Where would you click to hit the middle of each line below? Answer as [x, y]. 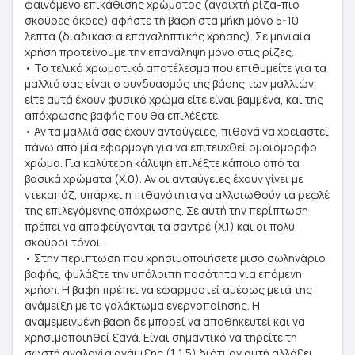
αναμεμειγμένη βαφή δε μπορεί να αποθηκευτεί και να [165, 321]
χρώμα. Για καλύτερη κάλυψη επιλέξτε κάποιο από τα [162, 163]
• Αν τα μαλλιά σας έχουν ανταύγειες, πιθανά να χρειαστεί [177, 131]
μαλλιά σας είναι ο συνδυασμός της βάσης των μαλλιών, [171, 84]
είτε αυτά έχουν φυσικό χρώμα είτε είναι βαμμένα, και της [174, 99]
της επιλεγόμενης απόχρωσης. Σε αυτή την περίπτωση [166, 210]
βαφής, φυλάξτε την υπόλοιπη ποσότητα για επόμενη [163, 274]
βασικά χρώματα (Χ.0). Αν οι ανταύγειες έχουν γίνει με [164, 179]
